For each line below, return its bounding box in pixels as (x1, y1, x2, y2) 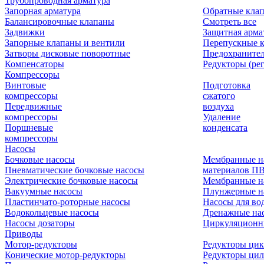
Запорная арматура (5, 6, 81, 16)
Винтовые (5, 80, 46, 90)
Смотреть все (203, 16, 256, 27)
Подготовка (203, 80, 250, 90)
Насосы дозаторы (5, 218, 75, 228)
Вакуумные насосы (5, 186, 82, 196)
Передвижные (5, 101, 62, 111)
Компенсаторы (5, 59, 64, 69)
